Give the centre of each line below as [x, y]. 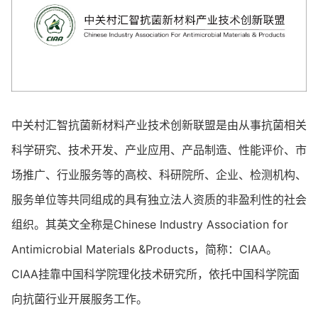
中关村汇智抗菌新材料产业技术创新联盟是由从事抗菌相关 [159, 125]
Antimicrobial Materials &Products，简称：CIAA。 [144, 249]
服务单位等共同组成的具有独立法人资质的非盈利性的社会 [159, 199]
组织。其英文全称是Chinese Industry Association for [150, 224]
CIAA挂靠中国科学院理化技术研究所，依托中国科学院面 [155, 274]
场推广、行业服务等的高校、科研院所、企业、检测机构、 [159, 174]
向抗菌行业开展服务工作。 [79, 298]
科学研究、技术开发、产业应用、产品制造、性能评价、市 [159, 149]
